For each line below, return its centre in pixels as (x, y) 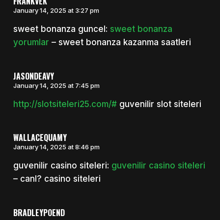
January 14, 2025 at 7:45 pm (56, 85)
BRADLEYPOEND (39, 212)
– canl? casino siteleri (57, 179)
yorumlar (31, 42)
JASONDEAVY (33, 76)
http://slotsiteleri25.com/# (65, 104)
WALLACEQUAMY (40, 138)
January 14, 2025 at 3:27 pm (56, 11)
